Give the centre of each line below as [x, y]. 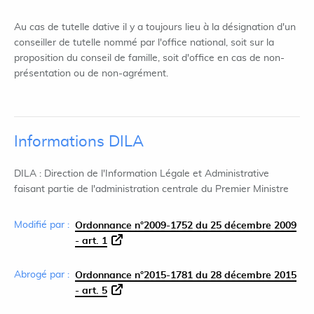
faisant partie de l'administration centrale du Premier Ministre [151, 189]
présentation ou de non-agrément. [91, 74]
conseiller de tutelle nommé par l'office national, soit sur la [144, 43]
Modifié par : [42, 225]
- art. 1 [91, 241]
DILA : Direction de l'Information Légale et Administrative [142, 174]
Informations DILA [79, 142]
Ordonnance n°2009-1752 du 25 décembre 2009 [186, 226]
